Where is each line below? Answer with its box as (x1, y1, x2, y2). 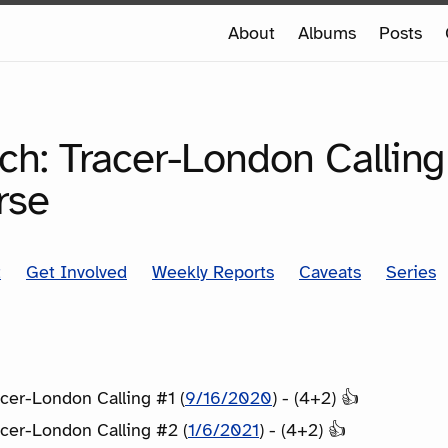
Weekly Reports (152, 260, 274, 283)
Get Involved (26, 260, 127, 283)
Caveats (299, 260, 361, 283)
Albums (298, 22, 356, 44)
